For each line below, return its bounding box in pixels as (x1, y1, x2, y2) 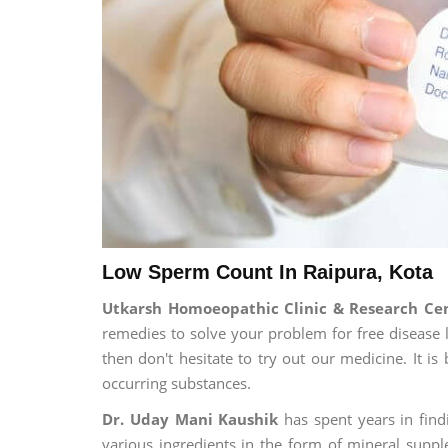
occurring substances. (102, 373, 251, 393)
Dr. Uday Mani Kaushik (102, 408, 279, 429)
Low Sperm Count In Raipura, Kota (102, 261, 433, 283)
